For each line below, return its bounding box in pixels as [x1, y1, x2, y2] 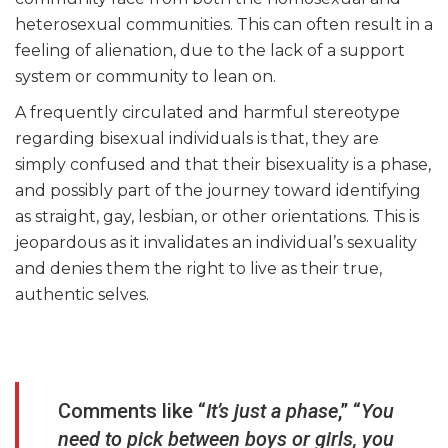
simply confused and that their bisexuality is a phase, [15, 155, 431, 175]
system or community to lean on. [15, 67, 276, 87]
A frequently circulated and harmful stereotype [15, 103, 400, 123]
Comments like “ [58, 399, 206, 424]
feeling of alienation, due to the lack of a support [15, 41, 405, 61]
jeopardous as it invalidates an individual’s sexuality [15, 233, 417, 253]
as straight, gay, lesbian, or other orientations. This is [15, 207, 419, 227]
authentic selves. [15, 285, 149, 305]
